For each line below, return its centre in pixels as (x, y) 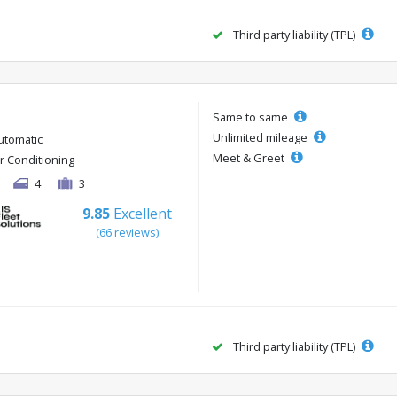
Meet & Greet (250, 157)
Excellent (142, 213)
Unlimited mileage (261, 137)
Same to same (252, 117)
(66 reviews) (127, 232)
